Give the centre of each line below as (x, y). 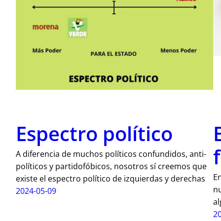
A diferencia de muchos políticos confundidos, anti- (111, 154)
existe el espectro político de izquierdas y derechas (110, 178)
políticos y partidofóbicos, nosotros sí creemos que (111, 166)
